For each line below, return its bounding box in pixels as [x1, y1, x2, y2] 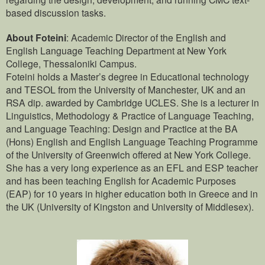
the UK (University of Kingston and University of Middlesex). [6, 199, 254, 213]
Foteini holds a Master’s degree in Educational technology [6, 69, 249, 83]
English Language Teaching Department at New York [6, 43, 227, 57]
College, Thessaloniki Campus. [6, 56, 137, 70]
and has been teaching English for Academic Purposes [6, 173, 236, 187]
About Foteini [6, 30, 66, 44]
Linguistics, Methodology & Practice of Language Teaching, [6, 108, 254, 122]
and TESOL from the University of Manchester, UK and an [6, 82, 245, 96]
